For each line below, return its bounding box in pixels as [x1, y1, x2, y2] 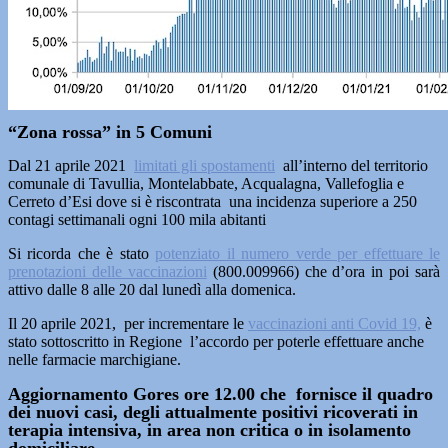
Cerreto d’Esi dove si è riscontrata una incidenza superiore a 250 [8, 193, 417, 210]
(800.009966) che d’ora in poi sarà [206, 263, 440, 280]
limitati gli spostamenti [134, 157, 275, 174]
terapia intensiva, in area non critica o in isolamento [8, 420, 411, 440]
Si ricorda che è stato [8, 245, 156, 262]
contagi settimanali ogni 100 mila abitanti [8, 211, 266, 228]
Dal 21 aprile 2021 [8, 157, 134, 174]
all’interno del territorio [275, 157, 428, 174]
